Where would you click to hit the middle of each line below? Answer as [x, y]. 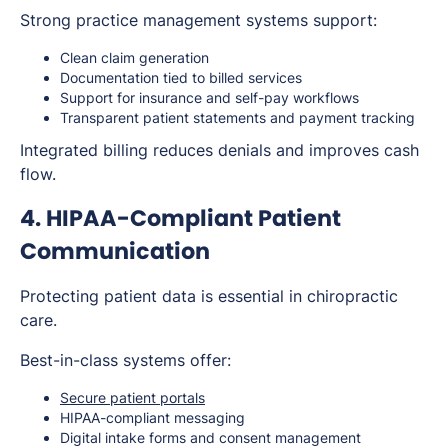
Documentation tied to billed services [181, 77]
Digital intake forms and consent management [210, 437]
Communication [115, 250]
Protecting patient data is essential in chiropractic [209, 295]
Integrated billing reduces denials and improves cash [219, 149]
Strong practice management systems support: [198, 19]
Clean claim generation [134, 57]
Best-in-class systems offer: [125, 359]
